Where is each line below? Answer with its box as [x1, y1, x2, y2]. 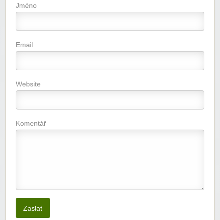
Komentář [16, 119, 46, 128]
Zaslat [23, 204, 43, 212]
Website [16, 80, 41, 88]
